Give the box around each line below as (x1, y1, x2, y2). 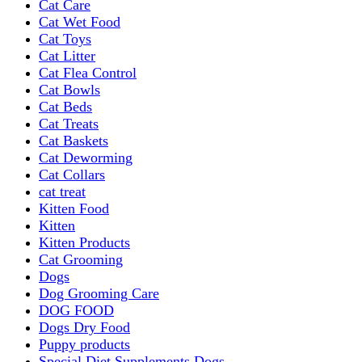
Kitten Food (39, 200, 109, 217)
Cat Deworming (39, 149, 133, 166)
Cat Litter (39, 47, 95, 64)
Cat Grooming (39, 250, 123, 267)
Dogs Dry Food (39, 318, 130, 335)
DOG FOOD (39, 301, 114, 318)
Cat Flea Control (39, 64, 137, 81)
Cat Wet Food (39, 13, 120, 30)
